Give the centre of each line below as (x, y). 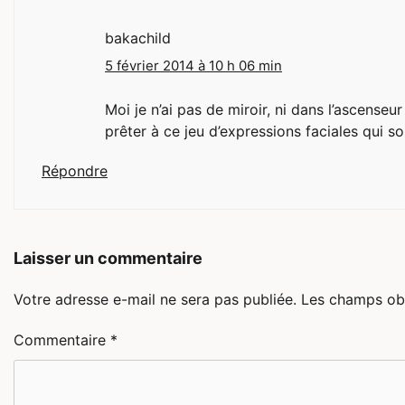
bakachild (138, 38)
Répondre (75, 171)
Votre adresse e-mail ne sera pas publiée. (155, 300)
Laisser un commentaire (108, 259)
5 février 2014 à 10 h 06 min (193, 66)
